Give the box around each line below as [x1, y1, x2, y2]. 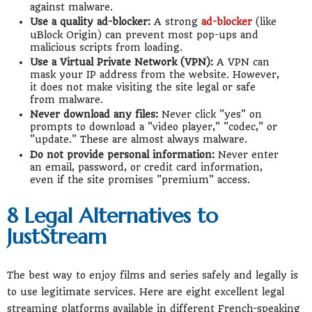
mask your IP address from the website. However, [29, 69, 279, 81]
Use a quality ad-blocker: [29, 15, 150, 27]
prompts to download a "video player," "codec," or [29, 121, 277, 133]
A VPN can [212, 56, 270, 68]
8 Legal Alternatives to [7, 202, 218, 228]
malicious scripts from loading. [29, 41, 182, 53]
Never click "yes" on [157, 109, 262, 120]
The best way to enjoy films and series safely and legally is [7, 269, 298, 281]
